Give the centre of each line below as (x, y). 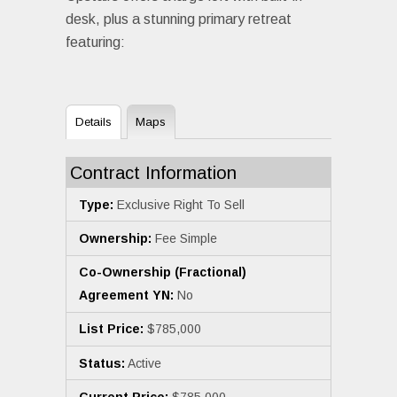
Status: (102, 363)
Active (143, 363)
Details (93, 122)
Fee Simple (184, 238)
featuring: (95, 42)
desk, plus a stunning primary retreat (179, 19)
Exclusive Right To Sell (179, 204)
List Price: (111, 329)
